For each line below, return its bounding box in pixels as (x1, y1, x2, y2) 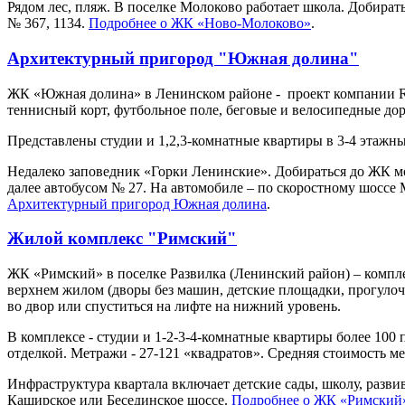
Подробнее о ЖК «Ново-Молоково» (89, 15, 311, 32)
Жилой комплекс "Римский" (7, 229, 237, 249)
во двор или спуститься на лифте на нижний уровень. (7, 297, 341, 314)
